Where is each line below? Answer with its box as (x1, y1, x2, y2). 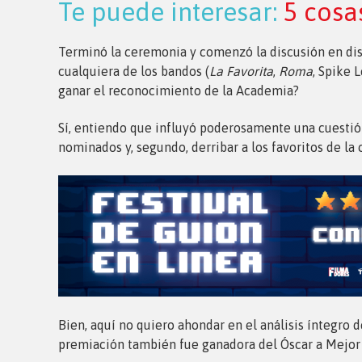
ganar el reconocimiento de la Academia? (58, 82, 299, 98)
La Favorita (209, 63, 273, 78)
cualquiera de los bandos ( (58, 63, 209, 78)
